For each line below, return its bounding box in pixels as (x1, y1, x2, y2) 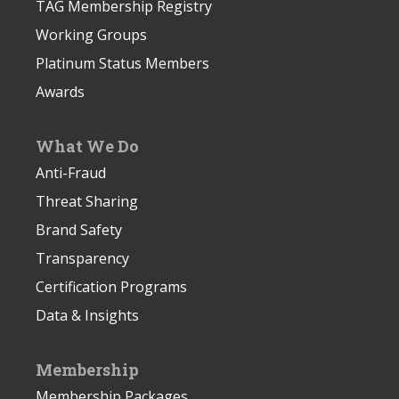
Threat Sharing (36, 191, 138, 211)
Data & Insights (36, 305, 139, 325)
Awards (36, 81, 85, 102)
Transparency (36, 248, 129, 268)
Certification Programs (36, 276, 187, 297)
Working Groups (36, 24, 147, 45)
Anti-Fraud (36, 162, 106, 183)
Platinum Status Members (36, 53, 209, 73)
